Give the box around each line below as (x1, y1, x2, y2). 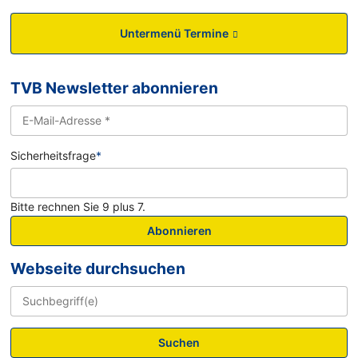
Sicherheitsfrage (10, 149, 97, 163)
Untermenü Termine (119, 26, 229, 41)
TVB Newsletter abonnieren (10, 78, 219, 98)
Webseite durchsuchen (10, 258, 186, 278)
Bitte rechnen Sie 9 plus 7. (10, 199, 146, 213)
